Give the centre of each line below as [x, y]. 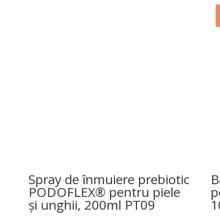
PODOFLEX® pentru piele [104, 192]
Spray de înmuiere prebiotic [109, 179]
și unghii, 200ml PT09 [92, 205]
